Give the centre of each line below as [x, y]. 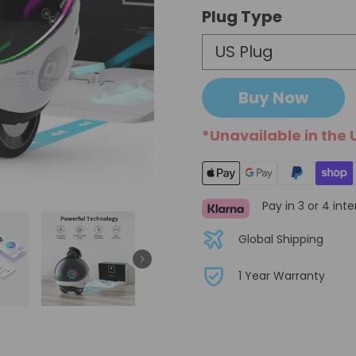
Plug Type [242, 16]
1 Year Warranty [282, 275]
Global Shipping [281, 239]
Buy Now [273, 97]
